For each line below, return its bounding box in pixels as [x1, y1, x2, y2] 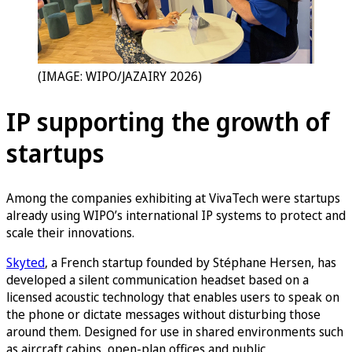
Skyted [6, 254, 45, 272]
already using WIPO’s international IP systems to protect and [6, 207, 346, 225]
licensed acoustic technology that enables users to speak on [6, 288, 339, 306]
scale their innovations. [6, 224, 134, 242]
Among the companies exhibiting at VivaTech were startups [6, 189, 340, 207]
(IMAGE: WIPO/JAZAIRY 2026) [38, 68, 202, 85]
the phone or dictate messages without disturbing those [6, 306, 321, 324]
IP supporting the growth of [6, 104, 330, 138]
